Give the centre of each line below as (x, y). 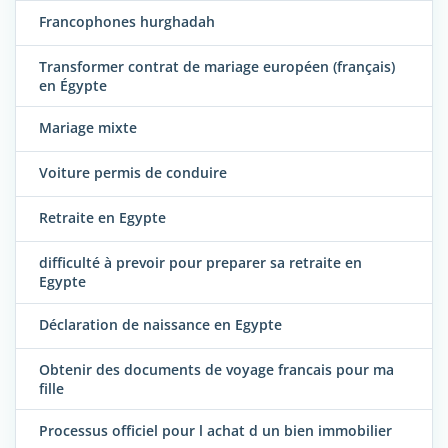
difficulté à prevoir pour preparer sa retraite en (200, 263)
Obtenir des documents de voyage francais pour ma (216, 369)
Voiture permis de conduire (133, 173)
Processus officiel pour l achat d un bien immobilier (215, 431)
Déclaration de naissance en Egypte (160, 324)
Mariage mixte (88, 128)
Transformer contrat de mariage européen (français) (217, 67)
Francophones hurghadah (127, 22)
